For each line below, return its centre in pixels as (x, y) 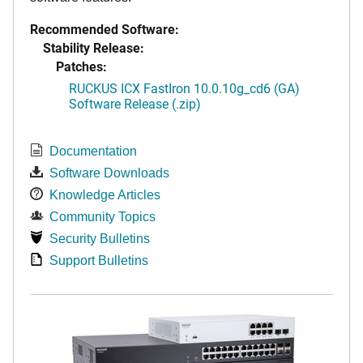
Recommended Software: (105, 29)
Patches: (81, 66)
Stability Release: (94, 48)
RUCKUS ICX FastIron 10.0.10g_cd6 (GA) (184, 88)
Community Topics (102, 217)
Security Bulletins (100, 239)
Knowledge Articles (105, 195)
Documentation (93, 152)
